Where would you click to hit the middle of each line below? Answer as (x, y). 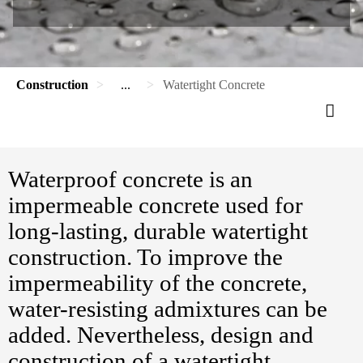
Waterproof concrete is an (130, 179)
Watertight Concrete (214, 85)
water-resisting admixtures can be (168, 309)
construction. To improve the (145, 257)
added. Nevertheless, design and (161, 335)
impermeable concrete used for (156, 205)
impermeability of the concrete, (158, 283)
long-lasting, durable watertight (158, 231)
